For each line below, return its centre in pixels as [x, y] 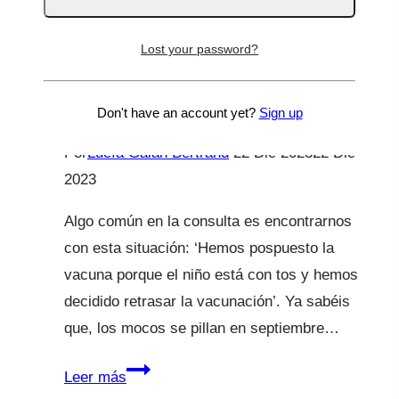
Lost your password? [199, 49]
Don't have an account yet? [178, 112]
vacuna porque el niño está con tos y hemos [211, 274]
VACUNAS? [131, 102]
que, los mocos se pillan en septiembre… [202, 328]
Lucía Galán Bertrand [158, 152]
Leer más [95, 377]
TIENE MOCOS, [155, 32]
